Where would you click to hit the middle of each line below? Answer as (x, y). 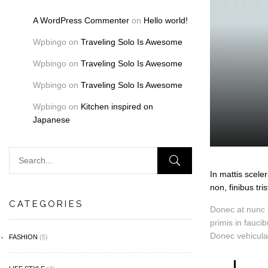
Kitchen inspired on (117, 106)
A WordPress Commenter (81, 20)
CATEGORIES (46, 204)
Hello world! (166, 20)
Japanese (51, 119)
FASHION (23, 237)
